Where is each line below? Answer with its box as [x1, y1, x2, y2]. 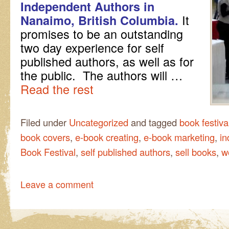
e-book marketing [144, 130, 215, 144]
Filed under [20, 115, 69, 129]
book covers [20, 130, 70, 144]
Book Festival [20, 145, 76, 158]
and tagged [128, 115, 179, 129]
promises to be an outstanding [20, 25, 183, 42]
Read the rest [20, 80, 94, 98]
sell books [175, 145, 216, 158]
